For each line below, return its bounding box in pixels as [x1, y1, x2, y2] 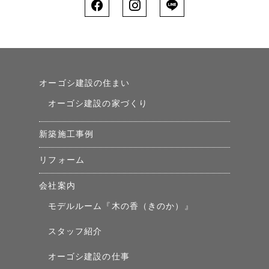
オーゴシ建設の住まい [39, 78, 130, 89]
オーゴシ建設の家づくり [47, 98, 148, 109]
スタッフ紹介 [47, 226, 103, 237]
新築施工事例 [39, 129, 94, 140]
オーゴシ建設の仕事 [47, 252, 130, 262]
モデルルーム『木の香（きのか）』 [47, 201, 193, 212]
